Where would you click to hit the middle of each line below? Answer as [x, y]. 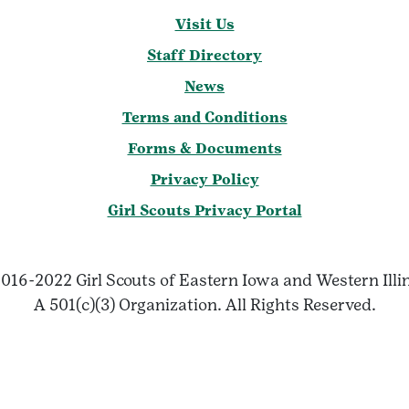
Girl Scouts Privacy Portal [204, 211]
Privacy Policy [204, 180]
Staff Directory [204, 56]
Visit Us [204, 25]
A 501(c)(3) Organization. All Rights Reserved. [204, 305]
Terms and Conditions [204, 118]
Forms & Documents [204, 149]
